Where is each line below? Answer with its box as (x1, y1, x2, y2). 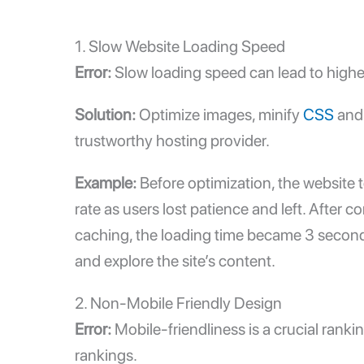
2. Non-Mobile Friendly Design (75, 292, 282, 313)
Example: (75, 172, 136, 193)
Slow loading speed (115, 62, 246, 82)
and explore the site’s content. (75, 250, 275, 271)
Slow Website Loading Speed (89, 36, 285, 56)
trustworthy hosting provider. (75, 130, 270, 150)
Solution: (75, 104, 136, 124)
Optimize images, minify (136, 104, 303, 124)
